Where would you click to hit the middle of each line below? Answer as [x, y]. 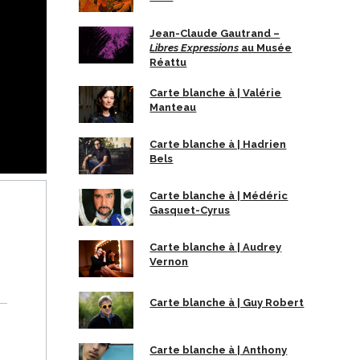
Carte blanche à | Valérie [216, 93]
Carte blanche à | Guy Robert [227, 303]
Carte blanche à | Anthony [219, 350]
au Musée [266, 48]
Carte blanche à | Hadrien [218, 144]
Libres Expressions [194, 48]
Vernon [169, 262]
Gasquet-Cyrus [190, 210]
